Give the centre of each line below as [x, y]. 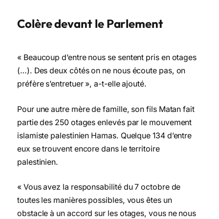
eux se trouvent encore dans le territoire [88, 149]
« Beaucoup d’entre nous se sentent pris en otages [107, 57]
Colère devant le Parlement [90, 24]
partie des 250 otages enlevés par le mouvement [105, 122]
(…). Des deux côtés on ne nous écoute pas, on [101, 71]
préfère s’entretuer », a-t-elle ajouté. [82, 84]
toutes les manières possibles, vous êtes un [95, 200]
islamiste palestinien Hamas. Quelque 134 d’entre [105, 135]
